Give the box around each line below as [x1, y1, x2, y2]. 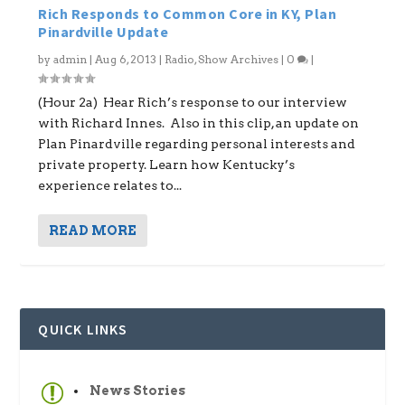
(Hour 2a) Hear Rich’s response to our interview [38, 95, 348, 109]
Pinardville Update [38, 23, 169, 41]
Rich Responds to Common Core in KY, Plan [38, 5, 337, 23]
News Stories [89, 383, 186, 398]
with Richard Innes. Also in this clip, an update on [38, 116, 360, 130]
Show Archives [198, 52, 279, 66]
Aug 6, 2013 [95, 52, 157, 66]
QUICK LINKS [38, 320, 128, 338]
